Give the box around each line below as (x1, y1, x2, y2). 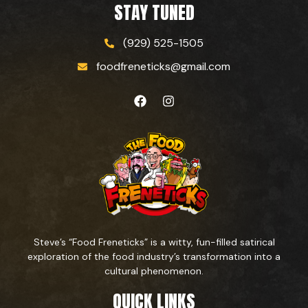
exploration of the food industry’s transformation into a (27, 250, 280, 263)
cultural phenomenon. (104, 264, 203, 277)
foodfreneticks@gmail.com (96, 59, 231, 74)
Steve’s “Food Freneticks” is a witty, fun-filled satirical (33, 235, 275, 248)
